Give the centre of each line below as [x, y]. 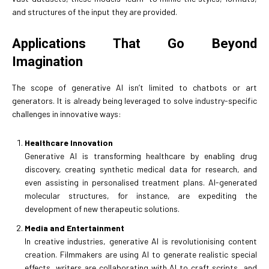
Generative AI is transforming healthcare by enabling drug [141, 156]
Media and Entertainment [74, 228]
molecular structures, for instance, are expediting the [141, 196]
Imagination [47, 62]
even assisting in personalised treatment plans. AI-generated [141, 183]
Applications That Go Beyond [134, 44]
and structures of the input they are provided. [95, 12]
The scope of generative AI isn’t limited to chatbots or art [134, 88]
